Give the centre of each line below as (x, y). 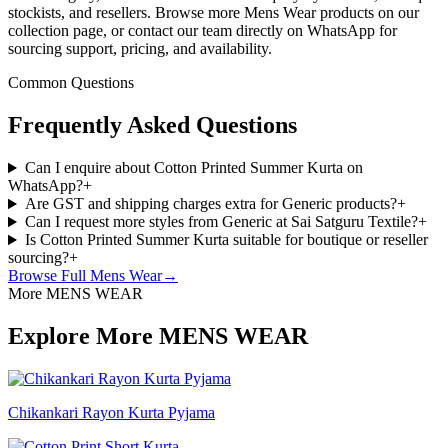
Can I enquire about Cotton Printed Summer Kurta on (193, 168)
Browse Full (49, 276)
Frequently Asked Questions (152, 125)
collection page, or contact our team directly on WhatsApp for (202, 31)
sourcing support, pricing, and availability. (140, 49)
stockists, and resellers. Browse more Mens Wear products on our (213, 13)
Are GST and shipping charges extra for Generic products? (210, 204)
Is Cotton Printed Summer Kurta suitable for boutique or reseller (226, 240)
